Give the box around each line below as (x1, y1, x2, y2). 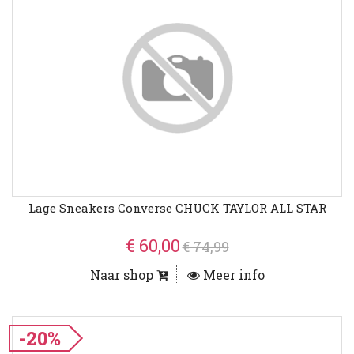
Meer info (199, 266, 265, 284)
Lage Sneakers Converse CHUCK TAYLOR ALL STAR (28, 200, 326, 217)
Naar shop (89, 266, 156, 284)
